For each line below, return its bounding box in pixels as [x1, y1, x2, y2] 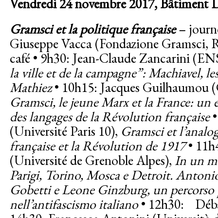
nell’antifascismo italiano [10, 195, 138, 213]
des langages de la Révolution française [10, 108, 210, 125]
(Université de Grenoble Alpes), [10, 151, 175, 169]
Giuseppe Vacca [10, 35, 92, 52]
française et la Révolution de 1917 [10, 137, 188, 154]
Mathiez [10, 78, 54, 96]
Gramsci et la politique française [10, 20, 176, 37]
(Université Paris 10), [10, 122, 121, 140]
